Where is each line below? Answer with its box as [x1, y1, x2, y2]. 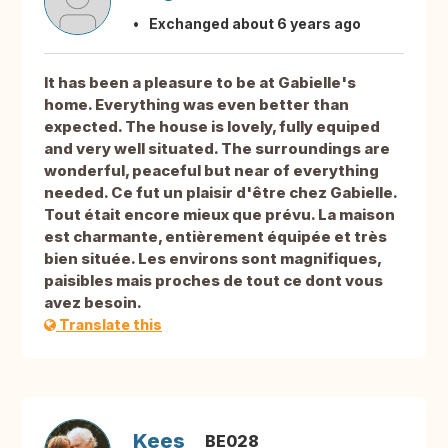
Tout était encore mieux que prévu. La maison [44, 205, 395, 225]
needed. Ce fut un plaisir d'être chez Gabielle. [44, 183, 397, 203]
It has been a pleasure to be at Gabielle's [44, 73, 356, 93]
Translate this [56, 316, 162, 334]
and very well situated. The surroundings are [44, 139, 390, 159]
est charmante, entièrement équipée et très [44, 227, 387, 247]
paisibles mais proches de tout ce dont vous [44, 271, 383, 291]
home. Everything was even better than [44, 95, 349, 115]
